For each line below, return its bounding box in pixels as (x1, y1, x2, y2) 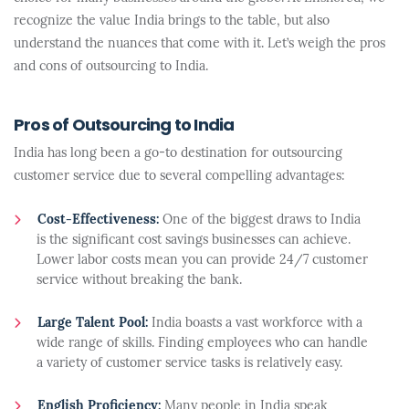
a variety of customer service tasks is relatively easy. (37, 357, 342, 371)
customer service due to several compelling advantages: (14, 170, 345, 184)
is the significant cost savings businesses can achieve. (37, 234, 351, 247)
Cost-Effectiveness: (37, 214, 159, 227)
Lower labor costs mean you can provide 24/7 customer (37, 254, 368, 267)
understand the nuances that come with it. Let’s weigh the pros (14, 37, 385, 51)
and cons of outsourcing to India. (14, 60, 208, 74)
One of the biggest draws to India (159, 214, 361, 227)
